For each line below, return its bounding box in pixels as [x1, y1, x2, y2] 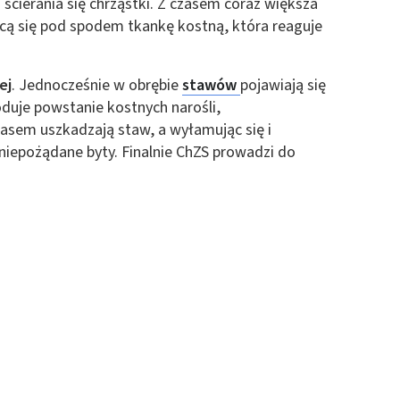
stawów [182, 74, 240, 96]
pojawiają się [240, 74, 326, 96]
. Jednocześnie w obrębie [12, 74, 182, 96]
